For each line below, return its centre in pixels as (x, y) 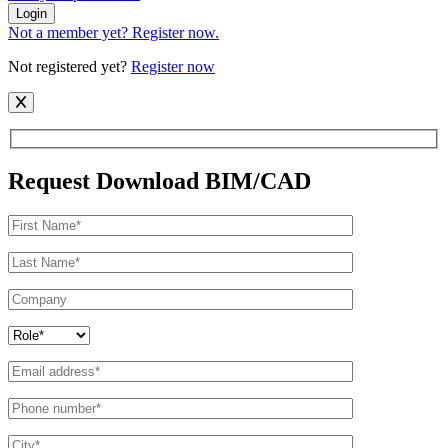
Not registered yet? (69, 66)
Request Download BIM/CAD (159, 181)
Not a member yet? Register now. (113, 32)
